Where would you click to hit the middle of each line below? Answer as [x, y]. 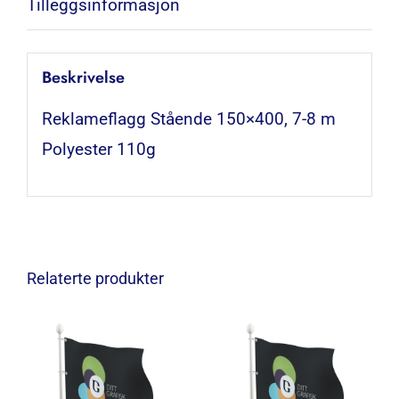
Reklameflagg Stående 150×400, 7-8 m [188, 118]
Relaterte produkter [95, 279]
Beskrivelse [83, 77]
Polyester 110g [98, 149]
